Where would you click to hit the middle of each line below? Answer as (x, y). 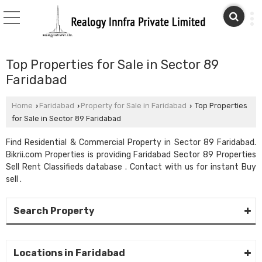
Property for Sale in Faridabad (134, 106)
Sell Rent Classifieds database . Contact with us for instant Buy (131, 167)
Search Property (54, 211)
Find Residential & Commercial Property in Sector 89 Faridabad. (131, 142)
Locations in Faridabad (69, 253)
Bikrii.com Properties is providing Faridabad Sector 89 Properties (131, 155)
